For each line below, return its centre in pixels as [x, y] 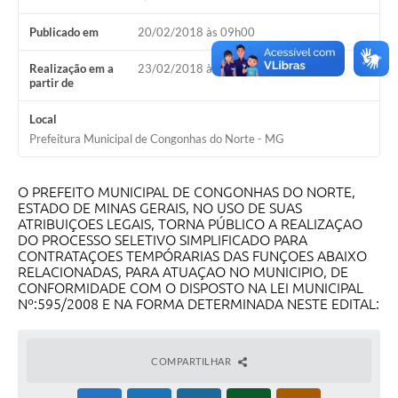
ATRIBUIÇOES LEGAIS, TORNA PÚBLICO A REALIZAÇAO [190, 224]
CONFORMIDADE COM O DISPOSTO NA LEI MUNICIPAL [191, 288]
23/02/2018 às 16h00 [196, 69]
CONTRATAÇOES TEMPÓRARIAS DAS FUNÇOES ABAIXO [192, 256]
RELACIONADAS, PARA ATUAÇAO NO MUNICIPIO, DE [183, 272]
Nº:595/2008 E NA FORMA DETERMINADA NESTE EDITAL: [199, 304]
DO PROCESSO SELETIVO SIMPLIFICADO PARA [163, 240]
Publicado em [64, 32]
